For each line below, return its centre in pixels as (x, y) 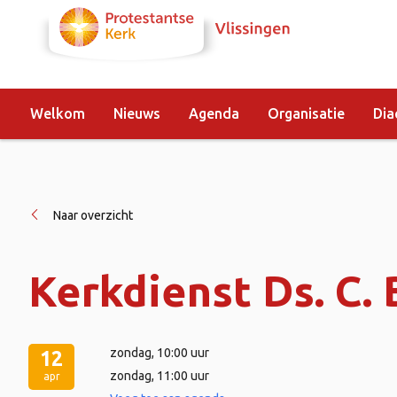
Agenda (214, 113)
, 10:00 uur (180, 352)
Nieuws (137, 113)
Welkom (58, 113)
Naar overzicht (93, 215)
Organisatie (306, 113)
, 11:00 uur (180, 375)
